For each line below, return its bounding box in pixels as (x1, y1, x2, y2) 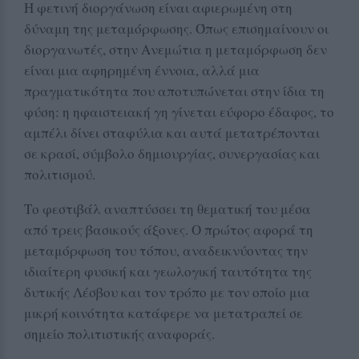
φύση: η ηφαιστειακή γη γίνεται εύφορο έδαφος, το (24, 102, 334, 121)
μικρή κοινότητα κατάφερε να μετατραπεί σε (24, 303, 303, 322)
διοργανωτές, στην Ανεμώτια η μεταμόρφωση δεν (24, 39, 327, 58)
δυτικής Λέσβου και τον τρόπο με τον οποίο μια (24, 282, 310, 301)
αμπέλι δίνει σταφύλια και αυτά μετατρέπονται (24, 123, 320, 142)
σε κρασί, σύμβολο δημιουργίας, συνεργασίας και (24, 143, 320, 163)
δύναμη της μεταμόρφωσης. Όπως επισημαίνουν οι (24, 18, 329, 38)
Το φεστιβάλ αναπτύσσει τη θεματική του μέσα (24, 199, 311, 218)
